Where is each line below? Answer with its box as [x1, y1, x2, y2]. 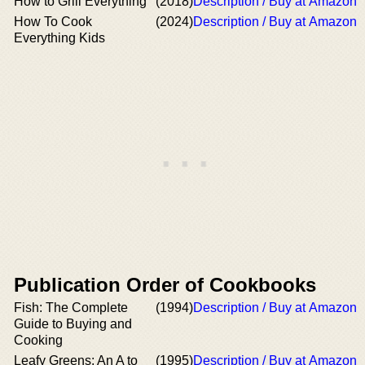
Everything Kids [14, 31, 105, 45]
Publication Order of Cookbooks [14, 274, 316, 296]
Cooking [14, 333, 63, 347]
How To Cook [14, 15, 92, 29]
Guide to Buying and [14, 317, 132, 331]
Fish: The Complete [14, 301, 128, 314]
